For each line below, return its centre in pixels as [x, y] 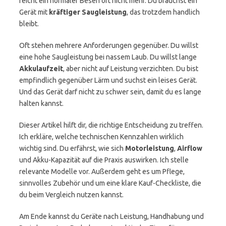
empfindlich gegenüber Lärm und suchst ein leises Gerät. [108, 80]
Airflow [190, 148]
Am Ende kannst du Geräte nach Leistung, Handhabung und [111, 216]
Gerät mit [34, 12]
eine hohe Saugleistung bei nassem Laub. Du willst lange [108, 57]
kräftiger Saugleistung [88, 12]
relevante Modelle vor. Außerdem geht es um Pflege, [102, 172]
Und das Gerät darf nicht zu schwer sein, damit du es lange [110, 92]
